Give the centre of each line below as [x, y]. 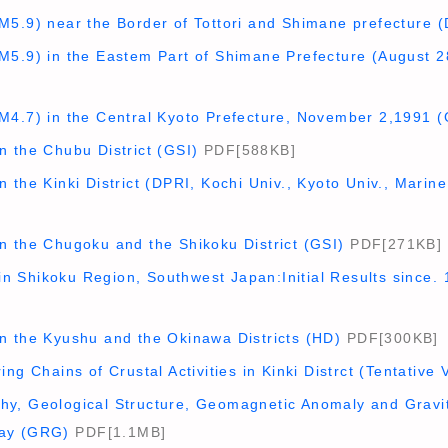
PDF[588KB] [247, 150]
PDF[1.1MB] [118, 432]
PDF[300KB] [390, 338]
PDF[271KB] [393, 244]
